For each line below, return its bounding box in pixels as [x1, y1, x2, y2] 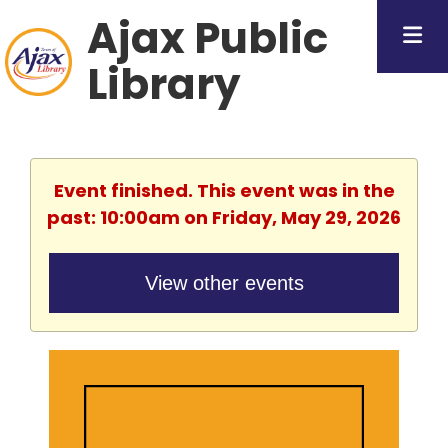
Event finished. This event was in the [53, 178, 395, 203]
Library [87, 55, 242, 114]
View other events [144, 272, 304, 294]
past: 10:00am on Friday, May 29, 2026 [47, 205, 401, 230]
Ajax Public [87, 9, 329, 68]
